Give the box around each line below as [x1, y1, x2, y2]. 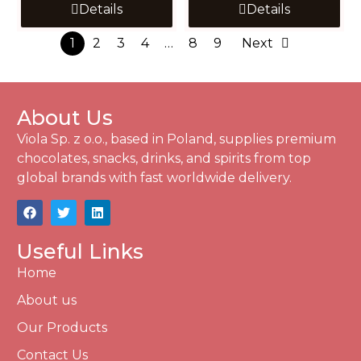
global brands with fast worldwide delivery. [17, 170, 293, 186]
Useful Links [17, 239, 144, 263]
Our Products [17, 319, 108, 335]
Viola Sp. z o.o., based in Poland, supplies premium [17, 131, 337, 147]
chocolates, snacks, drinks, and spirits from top [17, 151, 312, 167]
